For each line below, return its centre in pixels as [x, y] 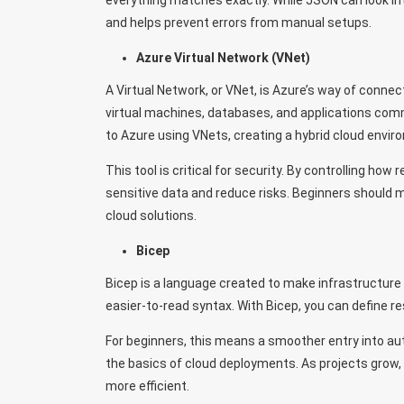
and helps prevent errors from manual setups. [239, 23]
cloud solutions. [151, 216]
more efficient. [147, 386]
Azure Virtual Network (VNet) [223, 58]
